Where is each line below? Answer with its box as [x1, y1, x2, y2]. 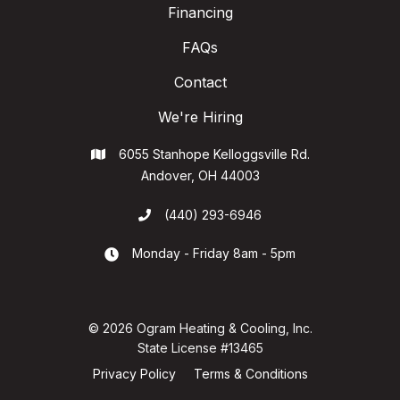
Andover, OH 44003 [140, 168, 260, 183]
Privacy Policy [92, 366, 176, 381]
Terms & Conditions [193, 366, 308, 381]
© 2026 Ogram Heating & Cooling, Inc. [87, 321, 312, 336]
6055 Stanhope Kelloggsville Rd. [118, 146, 310, 162]
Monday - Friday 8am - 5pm [132, 246, 296, 261]
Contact [173, 73, 227, 91]
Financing [167, 4, 233, 21]
